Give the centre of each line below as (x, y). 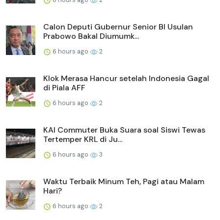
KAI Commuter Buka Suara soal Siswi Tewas (124, 130)
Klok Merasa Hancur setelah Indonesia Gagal (126, 79)
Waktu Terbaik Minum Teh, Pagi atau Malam (124, 182)
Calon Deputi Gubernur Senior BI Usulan (118, 27)
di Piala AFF (64, 88)
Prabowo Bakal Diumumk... (91, 36)
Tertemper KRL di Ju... (83, 139)
